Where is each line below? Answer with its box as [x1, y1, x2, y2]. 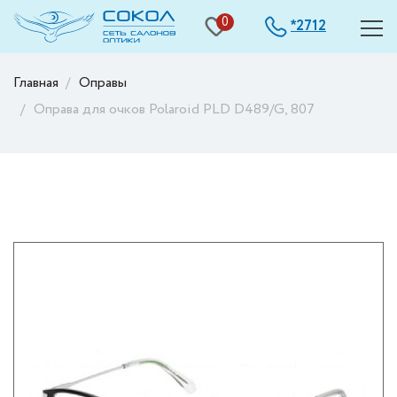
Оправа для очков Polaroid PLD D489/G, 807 [34, 99, 315, 119]
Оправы [79, 73, 127, 92]
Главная [13, 73, 58, 92]
